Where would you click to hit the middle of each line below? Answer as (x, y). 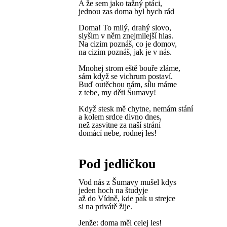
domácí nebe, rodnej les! (118, 133)
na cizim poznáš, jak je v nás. (125, 52)
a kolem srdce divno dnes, (120, 117)
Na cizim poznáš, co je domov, (128, 44)
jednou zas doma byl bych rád (126, 11)
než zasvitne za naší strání (120, 125)
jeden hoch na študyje (113, 190)
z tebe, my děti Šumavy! (117, 92)
